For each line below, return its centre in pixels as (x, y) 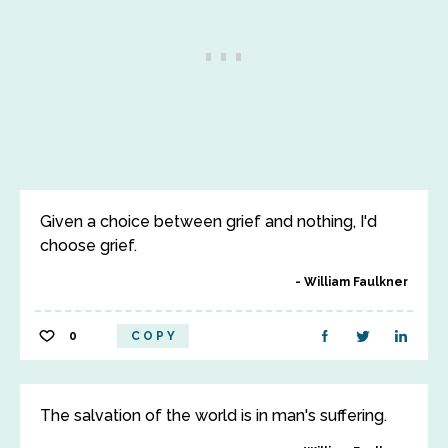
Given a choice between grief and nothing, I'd (208, 221)
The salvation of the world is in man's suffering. (213, 415)
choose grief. (88, 245)
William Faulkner (356, 282)
